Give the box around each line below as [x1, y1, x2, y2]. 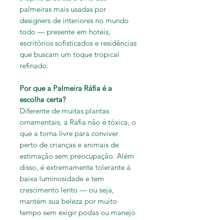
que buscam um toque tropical [20, 50, 119, 59]
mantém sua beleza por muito [20, 196, 117, 206]
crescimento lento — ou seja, [20, 185, 114, 195]
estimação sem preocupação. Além [20, 151, 134, 161]
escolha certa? [20, 95, 66, 105]
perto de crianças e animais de [20, 140, 119, 150]
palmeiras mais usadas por [20, 4, 106, 14]
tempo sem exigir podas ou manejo [20, 208, 136, 218]
